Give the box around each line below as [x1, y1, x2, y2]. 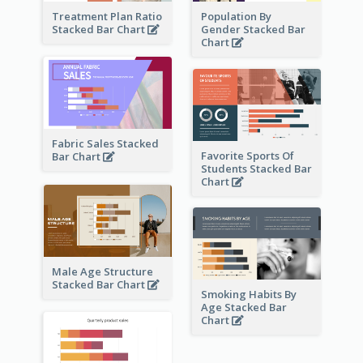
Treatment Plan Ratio [51, 9, 162, 23]
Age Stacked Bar [200, 300, 287, 315]
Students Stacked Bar [200, 160, 312, 176]
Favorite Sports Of [200, 147, 294, 163]
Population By [200, 9, 271, 23]
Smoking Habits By [200, 287, 297, 302]
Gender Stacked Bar [200, 22, 305, 36]
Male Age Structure [51, 263, 153, 279]
